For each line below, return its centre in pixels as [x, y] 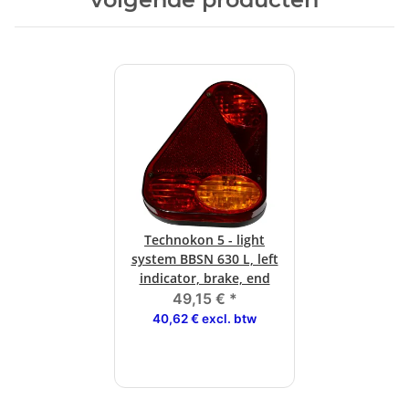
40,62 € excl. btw [204, 319]
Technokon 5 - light [204, 240]
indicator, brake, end [204, 278]
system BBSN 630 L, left [204, 259]
